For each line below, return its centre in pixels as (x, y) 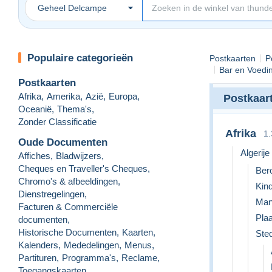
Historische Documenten (67, 232)
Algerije (255, 152)
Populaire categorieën (80, 58)
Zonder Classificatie (57, 121)
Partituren (37, 257)
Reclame (139, 257)
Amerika (63, 96)
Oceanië (35, 109)
